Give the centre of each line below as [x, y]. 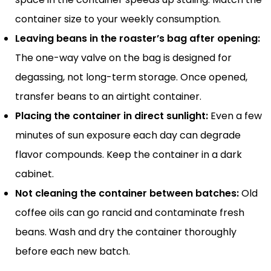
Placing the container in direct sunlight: [112, 116]
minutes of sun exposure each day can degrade [128, 135]
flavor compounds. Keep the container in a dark [129, 154]
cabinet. [34, 174]
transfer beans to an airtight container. [108, 96]
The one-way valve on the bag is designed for [123, 57]
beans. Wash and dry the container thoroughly [126, 232]
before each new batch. [73, 251]
